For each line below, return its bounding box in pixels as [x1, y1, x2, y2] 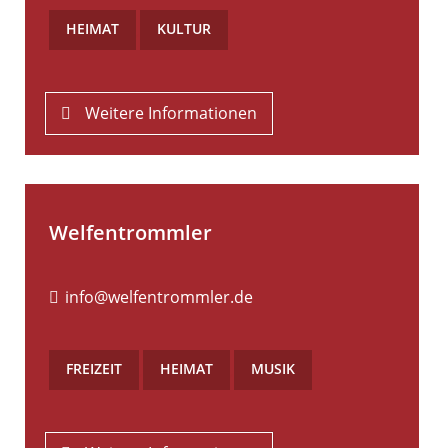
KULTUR [157, 19, 211, 38]
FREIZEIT [66, 358, 122, 378]
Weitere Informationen [85, 102, 258, 124]
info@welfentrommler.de [65, 285, 254, 308]
